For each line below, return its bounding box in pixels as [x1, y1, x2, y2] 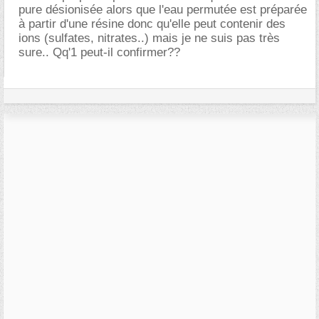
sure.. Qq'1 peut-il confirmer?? [19, 46, 180, 59]
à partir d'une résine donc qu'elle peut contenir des [19, 17, 286, 31]
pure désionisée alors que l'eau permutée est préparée [19, 3, 307, 16]
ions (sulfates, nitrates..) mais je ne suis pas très [19, 31, 280, 45]
